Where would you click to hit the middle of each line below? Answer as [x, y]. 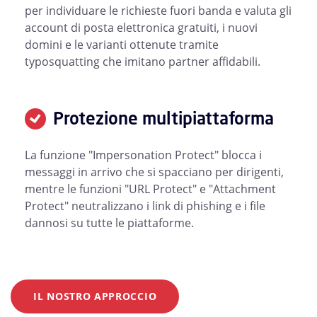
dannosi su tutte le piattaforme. [109, 223]
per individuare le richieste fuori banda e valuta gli [158, 10]
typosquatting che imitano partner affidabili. [143, 61]
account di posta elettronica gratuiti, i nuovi [141, 27]
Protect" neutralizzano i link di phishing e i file [145, 206]
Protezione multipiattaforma [163, 119]
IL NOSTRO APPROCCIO [95, 296]
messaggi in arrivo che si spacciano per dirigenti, [154, 172]
